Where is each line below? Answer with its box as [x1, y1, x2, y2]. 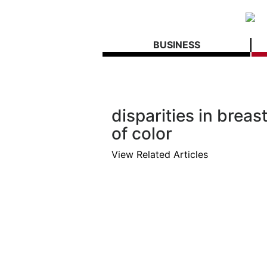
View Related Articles [111, 148, 208, 160]
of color [111, 123, 172, 144]
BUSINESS [153, 39, 200, 51]
